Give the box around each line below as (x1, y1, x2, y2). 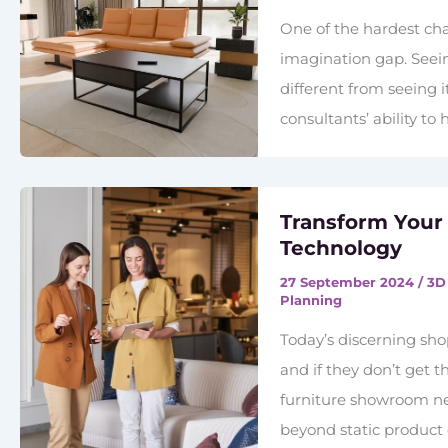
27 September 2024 (280, 274, 419, 291)
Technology (280, 236, 403, 261)
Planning (280, 292, 343, 309)
